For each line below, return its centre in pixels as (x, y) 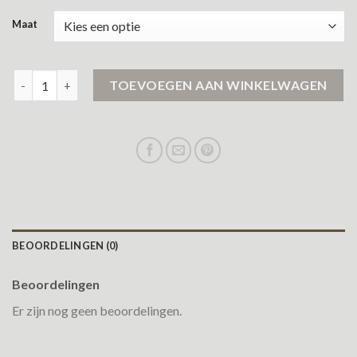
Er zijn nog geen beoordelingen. (97, 311)
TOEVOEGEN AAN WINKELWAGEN (218, 85)
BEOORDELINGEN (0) (65, 246)
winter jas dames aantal (77, 78)
